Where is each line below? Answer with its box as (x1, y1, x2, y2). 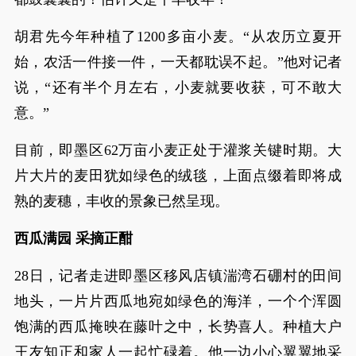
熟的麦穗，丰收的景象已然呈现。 (14, 193, 229, 209)
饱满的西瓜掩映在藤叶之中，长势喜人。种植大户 (14, 319, 342, 335)
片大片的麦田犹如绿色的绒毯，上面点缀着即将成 (14, 168, 342, 184)
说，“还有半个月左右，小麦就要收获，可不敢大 (14, 79, 342, 95)
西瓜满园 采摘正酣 (14, 230, 133, 246)
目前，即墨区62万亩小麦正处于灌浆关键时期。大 (14, 142, 342, 158)
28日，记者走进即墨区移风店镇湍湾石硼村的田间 (14, 268, 342, 284)
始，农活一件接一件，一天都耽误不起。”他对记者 (14, 54, 342, 70)
